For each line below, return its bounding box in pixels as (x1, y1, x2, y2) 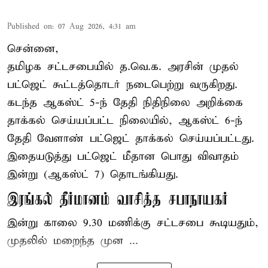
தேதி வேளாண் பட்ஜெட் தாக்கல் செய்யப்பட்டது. (7, 132, 254, 146)
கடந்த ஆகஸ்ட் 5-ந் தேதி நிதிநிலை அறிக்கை (7, 96, 243, 110)
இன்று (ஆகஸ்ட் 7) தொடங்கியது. (7, 167, 178, 182)
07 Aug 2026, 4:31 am (58, 22, 136, 32)
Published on (7, 22, 52, 32)
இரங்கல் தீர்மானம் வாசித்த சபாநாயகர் (7, 191, 229, 210)
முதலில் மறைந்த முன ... (7, 234, 138, 248)
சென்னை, (7, 42, 59, 56)
